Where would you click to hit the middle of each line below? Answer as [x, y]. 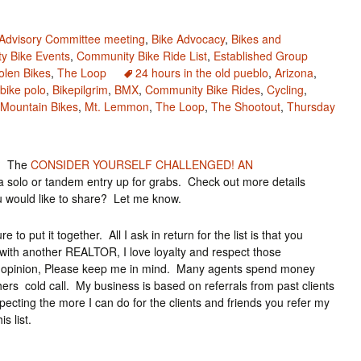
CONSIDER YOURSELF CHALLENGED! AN [142, 164]
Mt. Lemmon [117, 106]
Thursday [311, 106]
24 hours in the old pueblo [202, 73]
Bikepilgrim [80, 89]
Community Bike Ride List [142, 56]
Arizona [294, 73]
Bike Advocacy [188, 39]
